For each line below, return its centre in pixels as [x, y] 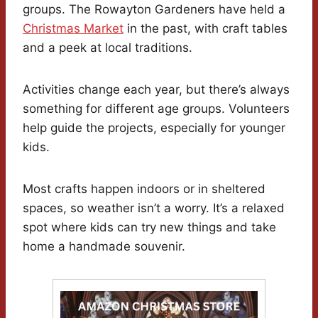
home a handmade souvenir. [104, 247]
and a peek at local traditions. [108, 48]
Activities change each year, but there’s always [156, 90]
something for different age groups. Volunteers [156, 109]
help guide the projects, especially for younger [154, 128]
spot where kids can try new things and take [149, 227]
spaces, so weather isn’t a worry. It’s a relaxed [154, 208]
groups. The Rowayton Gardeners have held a [154, 10]
